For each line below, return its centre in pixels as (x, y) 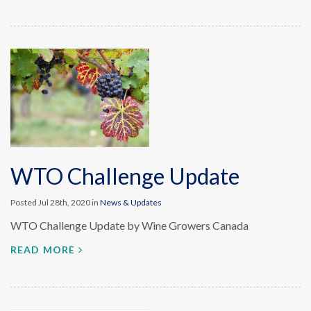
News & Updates (131, 202)
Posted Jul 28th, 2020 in (55, 202)
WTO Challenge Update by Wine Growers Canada (129, 225)
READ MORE (43, 250)
